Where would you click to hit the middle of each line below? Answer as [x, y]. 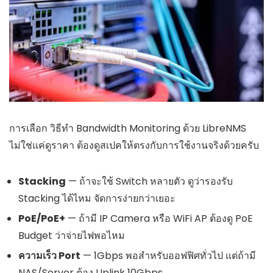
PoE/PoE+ [42, 218]
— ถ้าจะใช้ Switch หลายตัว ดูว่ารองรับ [149, 181]
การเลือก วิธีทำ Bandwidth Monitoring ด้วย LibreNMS [128, 128]
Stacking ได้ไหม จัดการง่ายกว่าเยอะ [97, 198]
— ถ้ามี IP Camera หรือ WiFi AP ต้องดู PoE [159, 218]
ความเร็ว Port [49, 255]
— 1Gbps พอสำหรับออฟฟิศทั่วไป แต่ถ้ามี [168, 255]
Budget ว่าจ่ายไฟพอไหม [72, 235]
